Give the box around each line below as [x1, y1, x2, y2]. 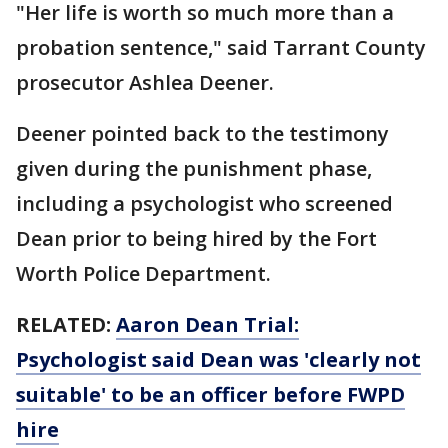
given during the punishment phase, [16, 155, 372, 182]
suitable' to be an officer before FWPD [16, 381, 405, 408]
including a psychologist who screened [16, 190, 393, 217]
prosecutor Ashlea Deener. [16, 69, 274, 96]
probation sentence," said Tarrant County [16, 34, 426, 61]
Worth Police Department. [16, 260, 271, 287]
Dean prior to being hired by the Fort [16, 225, 377, 252]
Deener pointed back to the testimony [16, 120, 389, 147]
